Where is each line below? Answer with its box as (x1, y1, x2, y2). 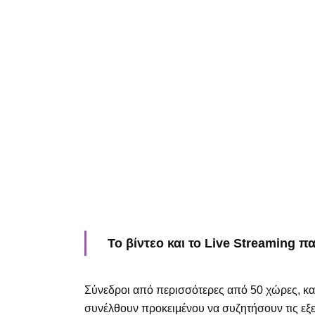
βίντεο (126, 236, 164, 251)
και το (164, 236, 205, 251)
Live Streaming (205, 236, 295, 251)
